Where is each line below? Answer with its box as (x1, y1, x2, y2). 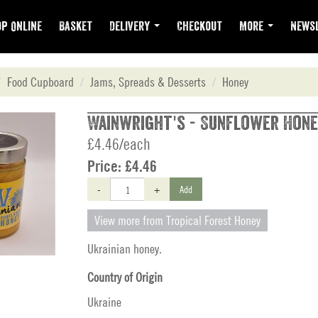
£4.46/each (87, 135, 150, 153)
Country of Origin (87, 270, 163, 285)
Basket (59, 20, 92, 33)
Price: (87, 157, 125, 175)
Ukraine (87, 295, 121, 309)
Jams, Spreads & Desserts (90, 75, 206, 89)
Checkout (177, 20, 222, 33)
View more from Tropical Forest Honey (94, 213, 261, 228)
